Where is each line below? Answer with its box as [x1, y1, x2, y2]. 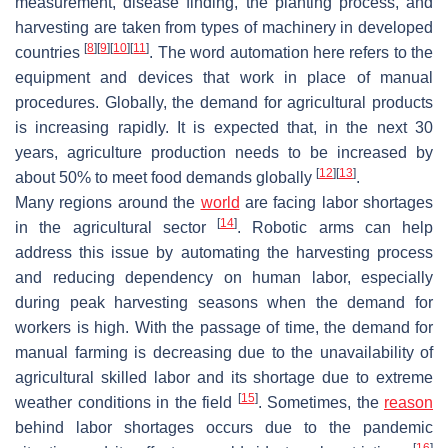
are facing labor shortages [239, 193, 433, 211]
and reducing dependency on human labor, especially [15, 268, 433, 286]
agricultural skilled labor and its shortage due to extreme [15, 368, 433, 386]
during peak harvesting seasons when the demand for [15, 293, 433, 311]
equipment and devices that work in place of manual [15, 68, 433, 86]
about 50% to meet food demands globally [15, 168, 316, 186]
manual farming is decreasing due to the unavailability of [15, 343, 433, 361]
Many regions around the [15, 193, 201, 211]
